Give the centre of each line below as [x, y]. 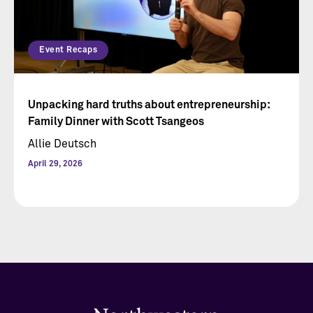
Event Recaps [68, 51]
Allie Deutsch [62, 144]
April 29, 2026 [55, 165]
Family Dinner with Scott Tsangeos [116, 122]
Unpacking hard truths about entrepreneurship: [149, 105]
